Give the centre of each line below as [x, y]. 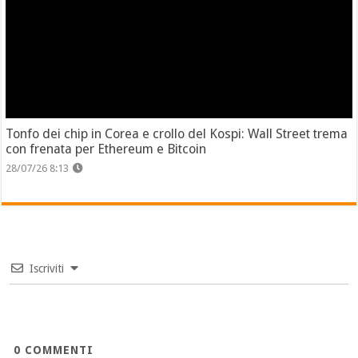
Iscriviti [47, 268]
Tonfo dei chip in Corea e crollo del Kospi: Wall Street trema [177, 133]
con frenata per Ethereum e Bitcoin [106, 149]
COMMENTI [58, 350]
